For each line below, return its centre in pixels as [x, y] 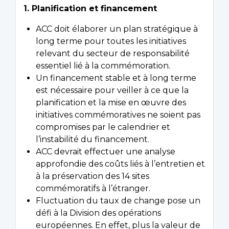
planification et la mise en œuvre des [111, 103]
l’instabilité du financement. [93, 140]
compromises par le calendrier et [103, 127]
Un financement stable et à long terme [116, 78]
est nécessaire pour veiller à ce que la [112, 90]
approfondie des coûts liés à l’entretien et [120, 164]
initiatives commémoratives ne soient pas [118, 115]
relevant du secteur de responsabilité [113, 54]
